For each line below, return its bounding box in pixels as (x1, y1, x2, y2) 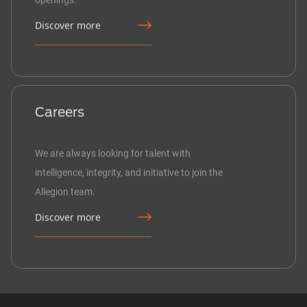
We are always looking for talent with (35, 142, 191, 153)
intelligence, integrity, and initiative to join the (35, 161, 223, 173)
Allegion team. (35, 180, 95, 192)
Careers (35, 110, 84, 127)
